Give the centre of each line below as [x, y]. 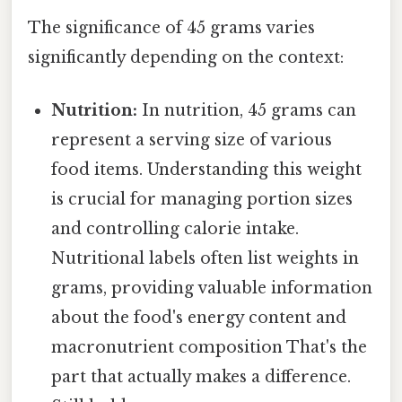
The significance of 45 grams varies [171, 27]
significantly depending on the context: [186, 57]
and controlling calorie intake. [175, 229]
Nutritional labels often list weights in [205, 259]
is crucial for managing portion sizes [202, 200]
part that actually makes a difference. [201, 377]
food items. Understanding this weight [207, 170]
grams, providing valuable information [212, 288]
